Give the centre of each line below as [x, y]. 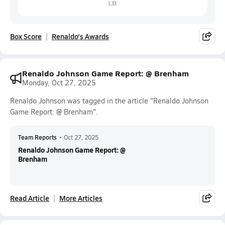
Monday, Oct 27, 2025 [59, 83]
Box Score [26, 36]
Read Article [30, 198]
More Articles [81, 198]
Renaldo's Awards [80, 36]
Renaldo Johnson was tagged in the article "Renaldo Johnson [109, 101]
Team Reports [37, 137]
